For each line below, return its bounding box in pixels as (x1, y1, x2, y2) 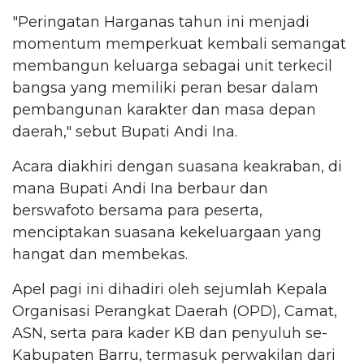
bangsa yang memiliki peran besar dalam (12, 78, 318, 97)
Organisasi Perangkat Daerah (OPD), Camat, (12, 301, 337, 320)
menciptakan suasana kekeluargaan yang (12, 223, 322, 241)
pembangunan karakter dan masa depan (12, 100, 316, 119)
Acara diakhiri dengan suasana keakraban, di (12, 157, 342, 175)
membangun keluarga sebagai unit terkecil (12, 56, 332, 75)
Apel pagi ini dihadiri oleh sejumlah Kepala (12, 279, 327, 298)
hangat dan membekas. (12, 245, 188, 263)
